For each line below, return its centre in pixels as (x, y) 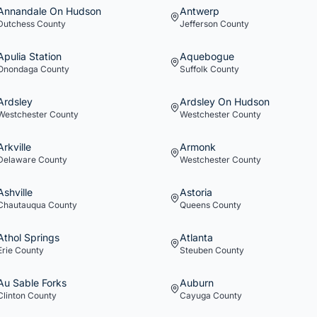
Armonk (198, 147)
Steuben (196, 250)
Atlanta (196, 237)
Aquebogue (207, 56)
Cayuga (195, 295)
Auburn (197, 283)
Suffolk (194, 69)
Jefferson (199, 24)
